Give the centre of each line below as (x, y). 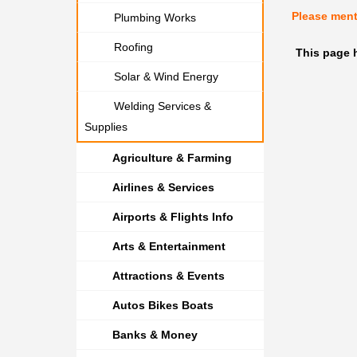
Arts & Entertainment (169, 246)
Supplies (106, 127)
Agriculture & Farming (172, 158)
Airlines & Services (163, 187)
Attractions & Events (169, 276)
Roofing (133, 47)
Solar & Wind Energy (166, 76)
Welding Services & (163, 106)
